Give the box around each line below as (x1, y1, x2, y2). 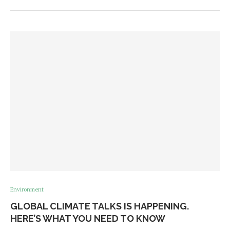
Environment (10, 186, 44, 194)
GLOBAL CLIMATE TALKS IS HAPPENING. (10, 201, 189, 212)
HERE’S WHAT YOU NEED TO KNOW (10, 213, 165, 224)
